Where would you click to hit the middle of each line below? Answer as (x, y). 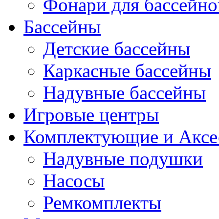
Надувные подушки (123, 158)
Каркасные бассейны (127, 70)
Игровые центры (91, 114)
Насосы (74, 180)
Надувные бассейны (124, 92)
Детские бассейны (117, 48)
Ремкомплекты (102, 202)
